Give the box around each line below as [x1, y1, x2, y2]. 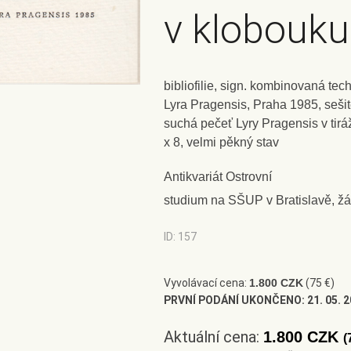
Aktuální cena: [164, 327, 263, 346]
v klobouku [164, 7, 349, 52]
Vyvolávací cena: [164, 277, 249, 289]
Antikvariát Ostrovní [164, 170, 272, 183]
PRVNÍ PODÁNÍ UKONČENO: [164, 294, 305, 306]
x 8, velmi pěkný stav [164, 136, 279, 149]
